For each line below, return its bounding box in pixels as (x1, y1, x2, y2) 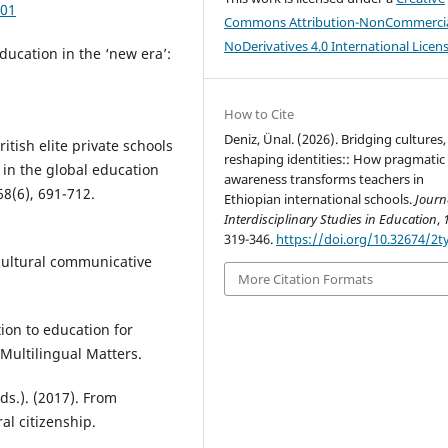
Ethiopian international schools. (224, 189, 416, 208)
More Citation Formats (238, 270, 374, 289)
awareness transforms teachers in (224, 169, 425, 188)
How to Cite (224, 104, 295, 123)
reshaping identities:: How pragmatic (224, 149, 446, 168)
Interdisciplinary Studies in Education (224, 209, 438, 228)
